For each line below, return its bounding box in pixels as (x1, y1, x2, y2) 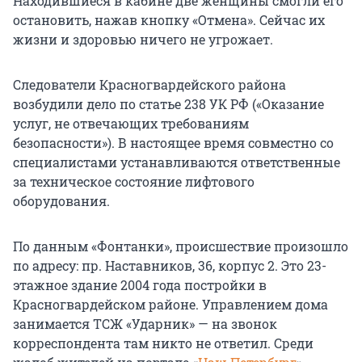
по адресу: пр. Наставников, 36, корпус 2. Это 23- (13, 257, 326, 275)
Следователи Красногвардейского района (13, 76, 286, 94)
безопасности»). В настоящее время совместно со (13, 134, 334, 152)
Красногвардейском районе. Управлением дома (13, 296, 328, 314)
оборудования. (13, 192, 110, 210)
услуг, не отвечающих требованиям (13, 115, 249, 133)
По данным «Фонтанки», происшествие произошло (13, 238, 348, 255)
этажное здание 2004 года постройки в (13, 276, 267, 294)
